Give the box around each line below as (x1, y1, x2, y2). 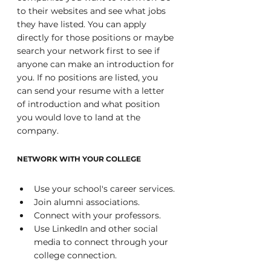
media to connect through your (34, 237, 171, 247)
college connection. (34, 250, 117, 261)
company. (17, 125, 59, 136)
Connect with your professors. (34, 210, 161, 221)
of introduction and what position (17, 99, 162, 109)
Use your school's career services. (34, 183, 175, 194)
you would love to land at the (17, 112, 143, 123)
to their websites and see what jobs (17, 5, 168, 16)
